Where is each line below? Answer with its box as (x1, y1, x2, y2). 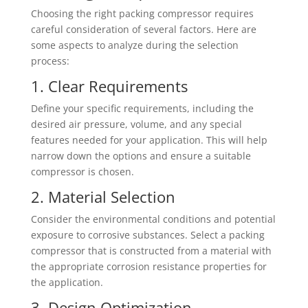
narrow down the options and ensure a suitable (30, 149, 251, 162)
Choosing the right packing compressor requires (30, 7, 254, 20)
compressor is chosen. (30, 165, 134, 178)
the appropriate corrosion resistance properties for (30, 260, 267, 273)
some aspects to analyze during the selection (30, 38, 239, 52)
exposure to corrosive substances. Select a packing (30, 228, 265, 241)
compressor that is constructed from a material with (30, 244, 272, 257)
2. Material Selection (30, 186, 175, 207)
